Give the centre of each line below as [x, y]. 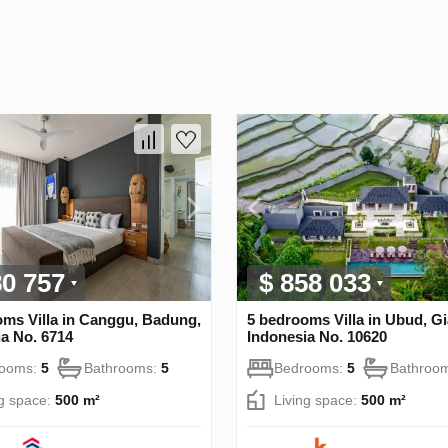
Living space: [317, 399]
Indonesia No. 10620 [317, 336]
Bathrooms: [122, 367]
